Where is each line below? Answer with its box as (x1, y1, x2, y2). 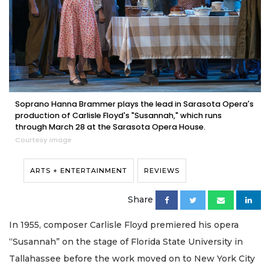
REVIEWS (144, 166, 180, 175)
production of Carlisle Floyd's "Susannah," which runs (15, 110, 222, 121)
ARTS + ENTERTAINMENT (30, 166, 127, 175)
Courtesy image (15, 134, 72, 145)
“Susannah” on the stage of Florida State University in (9, 236, 243, 247)
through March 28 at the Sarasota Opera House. (15, 121, 206, 132)
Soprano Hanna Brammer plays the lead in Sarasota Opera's (15, 98, 254, 109)
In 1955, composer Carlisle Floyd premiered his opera (9, 219, 239, 230)
